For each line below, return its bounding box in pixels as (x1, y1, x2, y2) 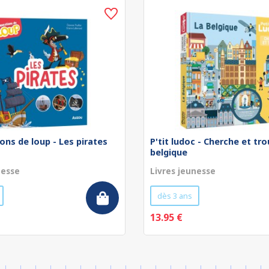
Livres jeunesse (150, 165, 216, 177)
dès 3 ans (157, 190, 192, 201)
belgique (150, 147, 187, 158)
